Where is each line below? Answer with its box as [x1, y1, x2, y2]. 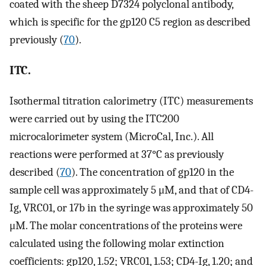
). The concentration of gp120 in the [71, 165, 234, 179]
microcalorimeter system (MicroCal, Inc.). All [9, 129, 214, 143]
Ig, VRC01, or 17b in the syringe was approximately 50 [9, 201, 253, 214]
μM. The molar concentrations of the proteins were [9, 218, 242, 232]
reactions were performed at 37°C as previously [9, 147, 224, 161]
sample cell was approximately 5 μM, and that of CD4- [9, 183, 254, 197]
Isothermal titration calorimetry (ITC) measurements [9, 94, 253, 107]
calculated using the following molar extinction [9, 236, 224, 250]
